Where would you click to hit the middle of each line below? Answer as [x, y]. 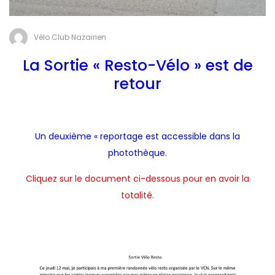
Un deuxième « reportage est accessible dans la [137, 137]
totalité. [137, 196]
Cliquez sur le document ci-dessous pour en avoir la [137, 179]
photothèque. [137, 153]
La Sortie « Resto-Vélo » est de [137, 66]
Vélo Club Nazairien [70, 37]
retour [137, 84]
